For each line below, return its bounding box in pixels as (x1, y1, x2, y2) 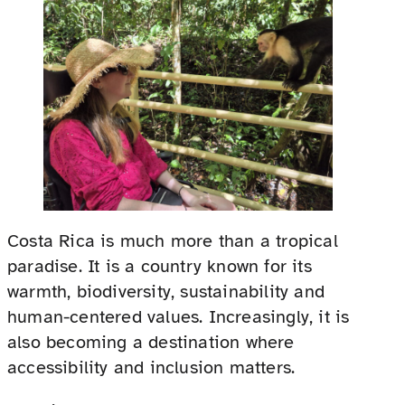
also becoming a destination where (7, 331, 295, 354)
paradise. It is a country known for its (7, 255, 312, 278)
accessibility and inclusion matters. (7, 356, 296, 380)
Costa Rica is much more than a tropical (7, 230, 338, 253)
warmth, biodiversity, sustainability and (7, 280, 325, 304)
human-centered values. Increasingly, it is (7, 306, 350, 329)
